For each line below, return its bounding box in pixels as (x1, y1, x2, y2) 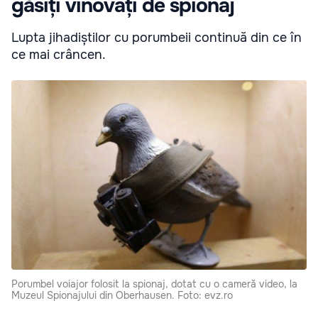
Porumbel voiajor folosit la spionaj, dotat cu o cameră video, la (11, 277, 297, 290)
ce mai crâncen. (11, 47, 106, 63)
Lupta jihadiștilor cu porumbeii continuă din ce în (11, 30, 302, 46)
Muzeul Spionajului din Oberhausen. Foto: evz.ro (11, 288, 233, 302)
